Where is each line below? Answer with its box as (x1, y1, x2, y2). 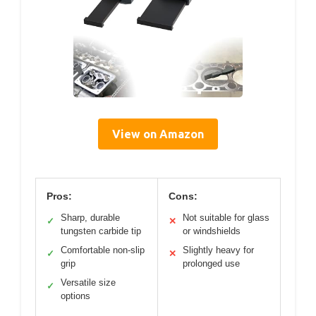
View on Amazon (112, 127, 204, 140)
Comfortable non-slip (61, 244, 145, 255)
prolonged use (183, 257, 240, 269)
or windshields (183, 225, 241, 236)
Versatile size (61, 276, 116, 288)
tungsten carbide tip (61, 225, 141, 236)
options (61, 290, 90, 301)
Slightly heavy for (183, 244, 254, 255)
